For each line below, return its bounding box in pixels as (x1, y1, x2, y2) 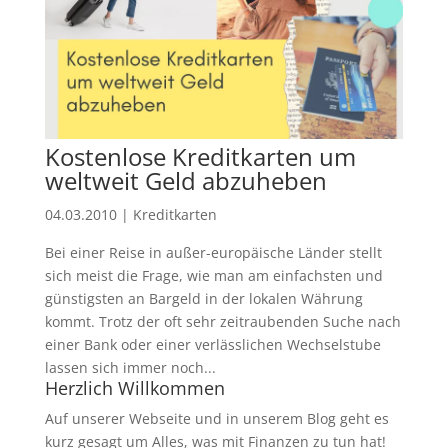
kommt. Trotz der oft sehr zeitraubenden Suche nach (44, 311, 401, 331)
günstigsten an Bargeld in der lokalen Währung (44, 288, 363, 308)
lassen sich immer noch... (44, 357, 216, 377)
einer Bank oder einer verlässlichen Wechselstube (44, 334, 381, 354)
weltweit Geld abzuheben (44, 163, 327, 197)
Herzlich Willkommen (44, 375, 225, 400)
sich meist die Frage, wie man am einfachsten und (44, 265, 383, 285)
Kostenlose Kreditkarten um (44, 139, 356, 173)
